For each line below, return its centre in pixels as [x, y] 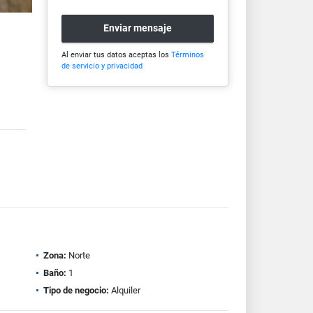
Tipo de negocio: [76, 290]
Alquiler [124, 290]
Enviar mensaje [137, 28]
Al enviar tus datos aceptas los [116, 54]
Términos [187, 54]
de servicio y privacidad [102, 66]
